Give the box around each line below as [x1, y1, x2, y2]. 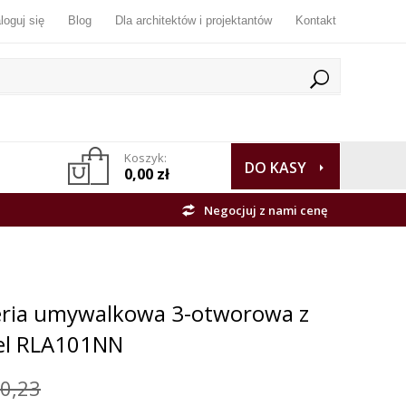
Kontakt [295, 14, 336, 27]
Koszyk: [124, 150, 167, 167]
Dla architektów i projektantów [115, 14, 272, 27]
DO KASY [245, 158, 306, 179]
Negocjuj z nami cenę [204, 202, 327, 219]
